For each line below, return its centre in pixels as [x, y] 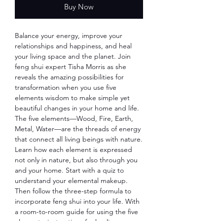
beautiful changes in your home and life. [77, 108]
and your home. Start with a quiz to [69, 170]
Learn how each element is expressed [74, 149]
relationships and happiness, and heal [73, 46]
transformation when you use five [66, 87]
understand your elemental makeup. [71, 180]
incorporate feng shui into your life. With [77, 201]
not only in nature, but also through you [76, 160]
